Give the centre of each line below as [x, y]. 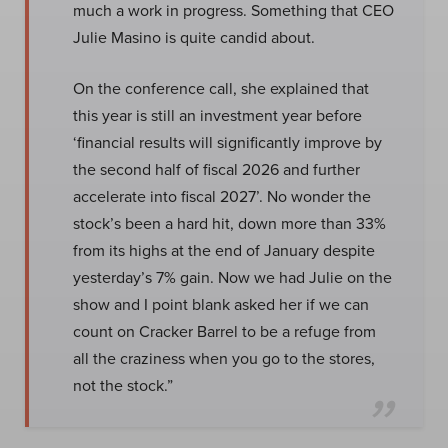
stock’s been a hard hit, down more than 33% [229, 222]
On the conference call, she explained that [221, 87]
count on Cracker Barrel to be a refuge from [224, 330]
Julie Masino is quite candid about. [194, 36]
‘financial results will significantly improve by [227, 141]
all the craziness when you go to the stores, [224, 357]
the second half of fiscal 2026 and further [216, 168]
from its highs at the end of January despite [224, 249]
